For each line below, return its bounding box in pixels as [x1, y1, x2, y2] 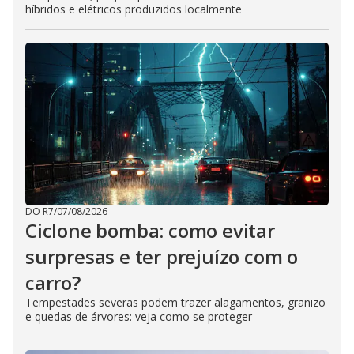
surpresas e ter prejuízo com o [25, 243, 298, 270]
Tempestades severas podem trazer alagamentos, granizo [25, 295, 326, 311]
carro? [25, 269, 81, 296]
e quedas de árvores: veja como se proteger [25, 309, 252, 325]
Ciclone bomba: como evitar [25, 217, 275, 244]
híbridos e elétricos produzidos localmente [25, 2, 242, 17]
